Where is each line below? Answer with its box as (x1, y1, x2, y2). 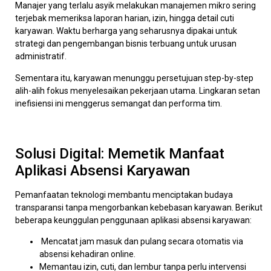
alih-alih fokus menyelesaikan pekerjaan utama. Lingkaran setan (15, 85, 260, 96)
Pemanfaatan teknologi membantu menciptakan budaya (15, 190, 233, 200)
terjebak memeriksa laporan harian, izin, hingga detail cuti (15, 13, 234, 24)
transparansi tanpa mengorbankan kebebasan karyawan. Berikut (15, 203, 263, 212)
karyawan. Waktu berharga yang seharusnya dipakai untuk (15, 26, 237, 36)
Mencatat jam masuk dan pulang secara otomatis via (39, 237, 243, 247)
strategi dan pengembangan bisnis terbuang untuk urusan (15, 39, 237, 49)
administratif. (15, 51, 67, 62)
